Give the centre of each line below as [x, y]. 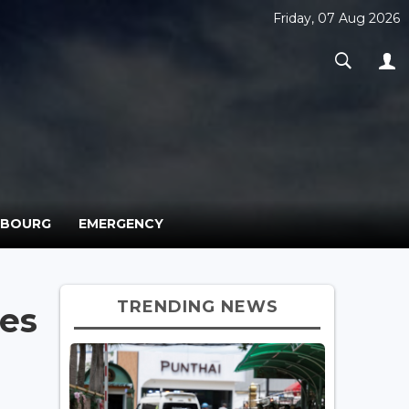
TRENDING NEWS [197, 306]
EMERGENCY [121, 223]
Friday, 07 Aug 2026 [336, 18]
